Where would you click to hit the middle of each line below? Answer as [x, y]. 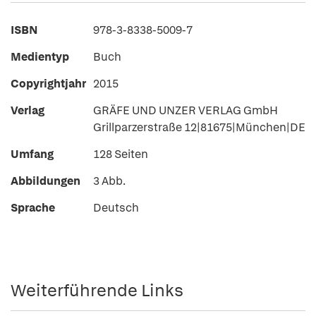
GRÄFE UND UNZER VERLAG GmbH [186, 110]
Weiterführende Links [97, 290]
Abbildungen [45, 181]
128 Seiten [121, 154]
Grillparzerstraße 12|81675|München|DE [199, 127]
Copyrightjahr [48, 84]
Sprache [33, 208]
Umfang [32, 154]
